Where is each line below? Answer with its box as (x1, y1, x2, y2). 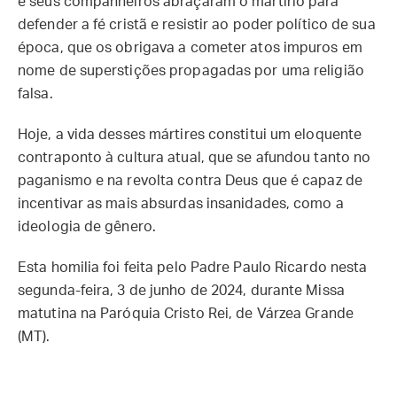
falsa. (18, 87, 53, 101)
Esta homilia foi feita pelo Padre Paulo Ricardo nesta (18, 261, 368, 275)
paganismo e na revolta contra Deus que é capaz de (18, 174, 362, 188)
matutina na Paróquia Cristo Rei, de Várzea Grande (18, 307, 354, 321)
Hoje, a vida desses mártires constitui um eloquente (18, 128, 362, 142)
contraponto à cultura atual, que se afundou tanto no (18, 151, 371, 165)
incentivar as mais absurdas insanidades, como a (18, 197, 344, 211)
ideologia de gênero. (18, 220, 156, 234)
